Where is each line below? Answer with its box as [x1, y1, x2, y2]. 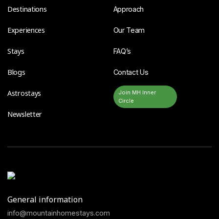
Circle [118, 97, 134, 105]
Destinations [7, 4, 47, 14]
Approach [113, 5, 144, 14]
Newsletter [7, 109, 43, 119]
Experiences [7, 25, 45, 35]
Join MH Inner [118, 89, 156, 96]
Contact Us [113, 68, 149, 77]
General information [7, 194, 83, 205]
